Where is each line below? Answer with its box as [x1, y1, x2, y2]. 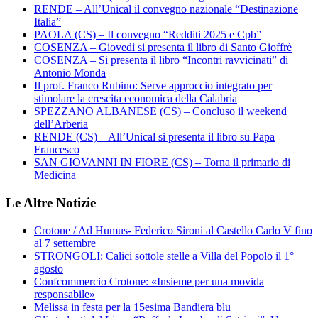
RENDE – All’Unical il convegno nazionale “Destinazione [34, 3, 298, 16]
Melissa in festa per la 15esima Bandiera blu [34, 300, 231, 313]
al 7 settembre [34, 236, 96, 249]
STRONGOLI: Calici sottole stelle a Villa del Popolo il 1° [34, 249, 294, 262]
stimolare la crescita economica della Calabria [34, 92, 237, 105]
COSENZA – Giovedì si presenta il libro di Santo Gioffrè [34, 41, 292, 54]
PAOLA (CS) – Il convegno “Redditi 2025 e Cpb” [34, 28, 261, 41]
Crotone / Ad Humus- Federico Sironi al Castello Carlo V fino [34, 224, 312, 236]
